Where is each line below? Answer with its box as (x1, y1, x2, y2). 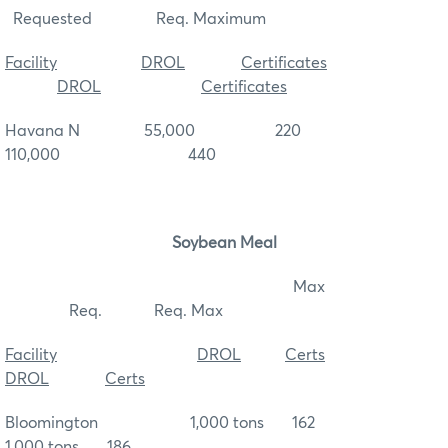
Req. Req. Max (5, 303, 223, 320)
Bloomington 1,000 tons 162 (5, 415, 407, 432)
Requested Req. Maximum (5, 11, 266, 28)
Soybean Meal (171, 235, 277, 252)
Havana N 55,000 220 (5, 123, 385, 140)
